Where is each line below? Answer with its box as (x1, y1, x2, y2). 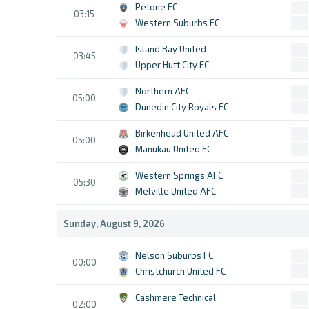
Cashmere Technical (135, 292, 216, 303)
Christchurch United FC (135, 266, 226, 277)
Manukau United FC (135, 143, 212, 154)
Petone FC (135, 1, 177, 12)
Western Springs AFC (135, 170, 223, 181)
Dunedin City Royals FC (135, 101, 228, 112)
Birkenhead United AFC (135, 128, 228, 139)
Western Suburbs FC (135, 17, 219, 28)
